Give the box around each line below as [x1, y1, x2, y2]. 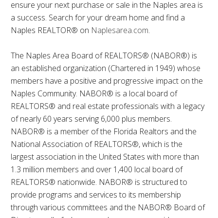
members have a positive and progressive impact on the [11, 75, 203, 86]
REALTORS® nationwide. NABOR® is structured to [11, 176, 188, 187]
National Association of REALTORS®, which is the [11, 138, 183, 149]
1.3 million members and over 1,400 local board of [11, 163, 183, 175]
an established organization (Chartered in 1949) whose [11, 62, 201, 73]
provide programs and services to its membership [11, 189, 182, 200]
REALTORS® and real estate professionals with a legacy [11, 100, 205, 111]
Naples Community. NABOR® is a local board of [11, 88, 178, 99]
